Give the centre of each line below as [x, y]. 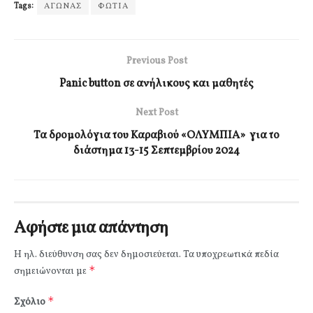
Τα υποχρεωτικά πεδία [231, 254]
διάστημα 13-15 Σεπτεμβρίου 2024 [156, 151]
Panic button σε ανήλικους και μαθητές [156, 83]
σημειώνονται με [51, 271]
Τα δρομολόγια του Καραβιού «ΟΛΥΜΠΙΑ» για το [156, 135]
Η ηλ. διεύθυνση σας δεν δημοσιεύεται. [97, 254]
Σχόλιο [31, 302]
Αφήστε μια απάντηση [91, 228]
